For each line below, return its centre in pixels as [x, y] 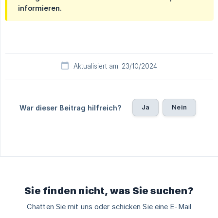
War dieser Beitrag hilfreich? [71, 108]
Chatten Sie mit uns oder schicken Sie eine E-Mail [109, 207]
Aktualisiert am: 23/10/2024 [115, 66]
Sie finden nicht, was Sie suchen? [109, 191]
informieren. [40, 8]
